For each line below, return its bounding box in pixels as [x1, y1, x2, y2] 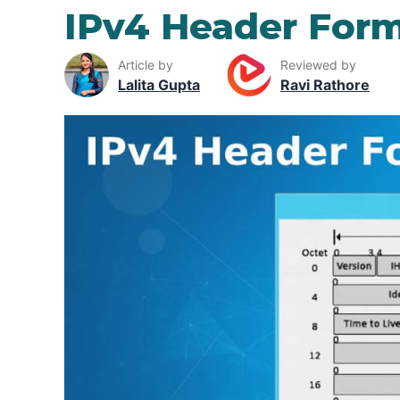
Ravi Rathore [280, 75, 370, 94]
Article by [118, 56, 173, 72]
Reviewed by [280, 56, 356, 72]
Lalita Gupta [118, 75, 200, 94]
